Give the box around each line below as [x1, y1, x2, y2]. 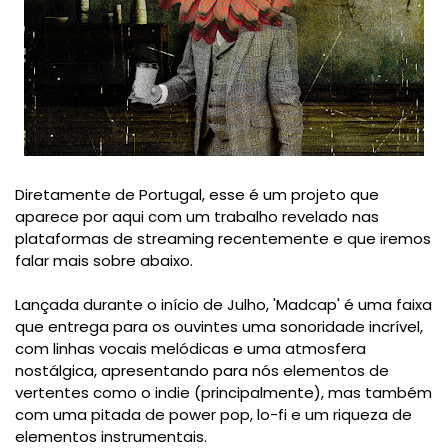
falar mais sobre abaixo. [15, 250, 197, 272]
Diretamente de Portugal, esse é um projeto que [15, 184, 379, 206]
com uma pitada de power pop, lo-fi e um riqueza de [15, 404, 412, 426]
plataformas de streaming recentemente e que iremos [15, 228, 431, 250]
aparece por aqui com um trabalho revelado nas [15, 206, 379, 228]
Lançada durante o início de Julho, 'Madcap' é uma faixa [15, 294, 432, 316]
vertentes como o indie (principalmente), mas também [15, 382, 432, 404]
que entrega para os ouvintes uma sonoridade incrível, [15, 316, 423, 338]
